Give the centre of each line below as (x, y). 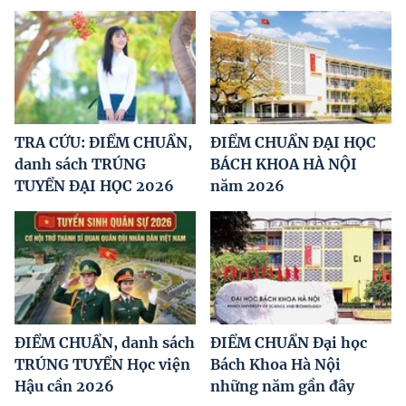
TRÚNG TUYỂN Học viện (102, 365)
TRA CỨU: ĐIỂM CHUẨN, (103, 143)
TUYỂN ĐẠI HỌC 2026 (94, 186)
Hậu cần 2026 (64, 387)
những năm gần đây (282, 387)
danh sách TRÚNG (80, 164)
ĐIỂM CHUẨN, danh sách (105, 343)
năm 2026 (247, 186)
